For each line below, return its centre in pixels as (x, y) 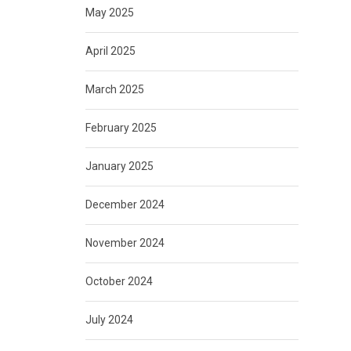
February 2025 (121, 128)
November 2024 (125, 243)
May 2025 (109, 13)
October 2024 (119, 282)
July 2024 (109, 320)
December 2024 (125, 205)
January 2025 (119, 166)
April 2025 (110, 51)
